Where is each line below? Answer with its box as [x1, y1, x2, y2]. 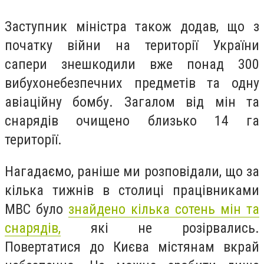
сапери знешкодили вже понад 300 [5, 56, 259, 73]
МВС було [5, 200, 68, 217]
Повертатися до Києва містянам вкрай [5, 238, 259, 255]
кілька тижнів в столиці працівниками [5, 181, 259, 199]
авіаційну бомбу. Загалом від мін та [5, 94, 259, 111]
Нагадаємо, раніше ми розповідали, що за [5, 163, 259, 180]
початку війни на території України [5, 37, 259, 54]
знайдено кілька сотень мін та [68, 200, 259, 217]
